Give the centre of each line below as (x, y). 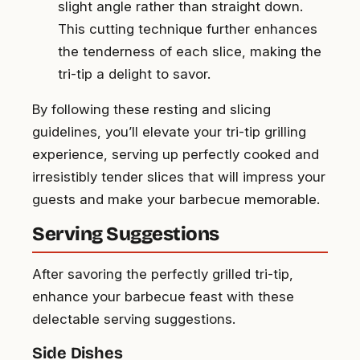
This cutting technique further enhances (188, 29)
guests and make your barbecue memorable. (176, 199)
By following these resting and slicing (151, 109)
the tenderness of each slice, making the (190, 51)
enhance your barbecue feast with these (163, 296)
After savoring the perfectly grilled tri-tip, (163, 274)
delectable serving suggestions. (134, 319)
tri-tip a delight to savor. (134, 74)
